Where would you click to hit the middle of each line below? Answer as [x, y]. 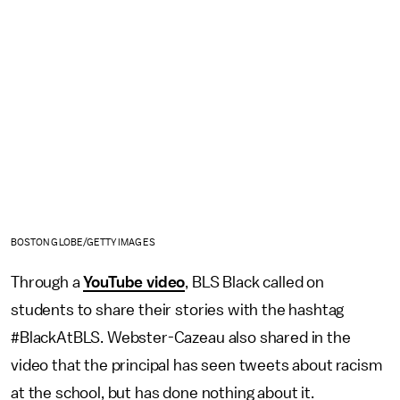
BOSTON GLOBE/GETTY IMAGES [83, 243]
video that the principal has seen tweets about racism [196, 366]
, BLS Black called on [254, 283]
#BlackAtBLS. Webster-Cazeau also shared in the [181, 338]
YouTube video [134, 283]
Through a [47, 283]
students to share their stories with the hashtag [178, 310]
